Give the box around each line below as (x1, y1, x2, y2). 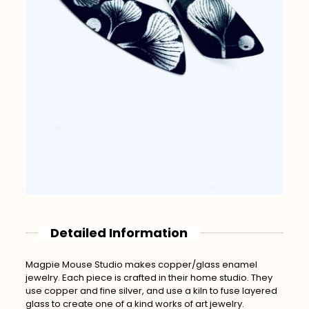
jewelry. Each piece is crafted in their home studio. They (25, 270, 272, 284)
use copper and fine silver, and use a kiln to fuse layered (25, 283, 277, 297)
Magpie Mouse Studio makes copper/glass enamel (25, 257, 257, 271)
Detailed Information (50, 223, 188, 241)
